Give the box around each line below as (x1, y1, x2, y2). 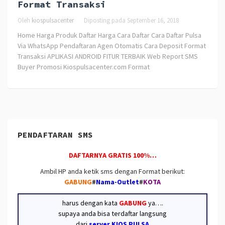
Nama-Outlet (96, 177, 139, 187)
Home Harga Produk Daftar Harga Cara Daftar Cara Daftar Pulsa (18, 31, 201, 40)
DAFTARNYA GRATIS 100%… (68, 150, 157, 160)
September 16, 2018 (127, 16, 179, 25)
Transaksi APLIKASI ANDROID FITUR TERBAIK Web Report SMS (18, 52, 198, 61)
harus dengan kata (62, 198, 119, 207)
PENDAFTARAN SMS (18, 129, 93, 140)
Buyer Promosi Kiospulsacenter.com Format (18, 62, 150, 72)
